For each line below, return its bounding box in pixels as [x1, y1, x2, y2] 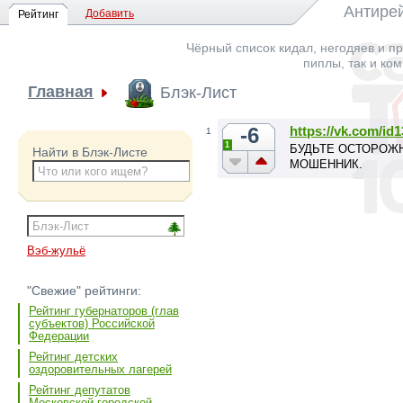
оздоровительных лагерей [29, 363, 172, 377]
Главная [28, 83, 94, 101]
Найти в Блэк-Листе [31, 144, 148, 159]
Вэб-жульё [27, 244, 85, 258]
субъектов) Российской [29, 317, 155, 331]
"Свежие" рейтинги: [27, 283, 141, 299]
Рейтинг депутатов [29, 383, 130, 398]
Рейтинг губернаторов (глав [29, 304, 179, 318]
